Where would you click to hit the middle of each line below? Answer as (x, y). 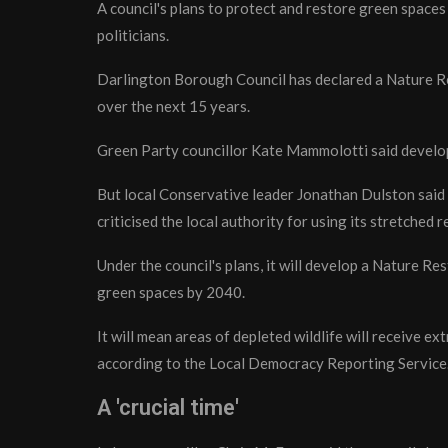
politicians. (133, 35)
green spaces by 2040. (171, 292)
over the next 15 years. (173, 106)
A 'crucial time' (168, 408)
